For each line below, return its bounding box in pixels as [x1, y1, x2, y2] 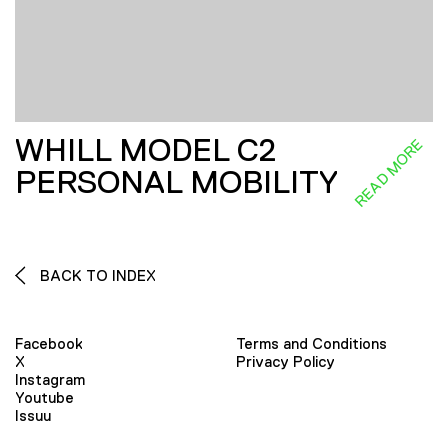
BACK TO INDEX [36, 267, 156, 285]
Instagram [15, 370, 85, 388]
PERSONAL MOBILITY [15, 164, 338, 201]
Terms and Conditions [236, 334, 387, 352]
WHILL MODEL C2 [15, 132, 276, 169]
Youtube [15, 388, 74, 406]
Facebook [15, 334, 83, 352]
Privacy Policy [236, 352, 335, 370]
